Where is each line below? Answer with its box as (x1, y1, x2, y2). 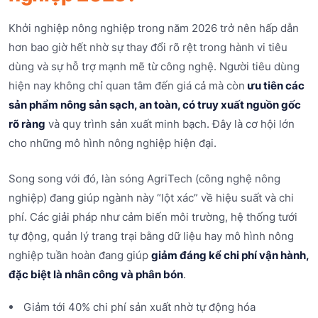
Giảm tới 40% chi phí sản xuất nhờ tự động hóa (23, 300, 256, 314)
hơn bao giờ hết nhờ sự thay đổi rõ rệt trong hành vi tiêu (9, 40, 287, 55)
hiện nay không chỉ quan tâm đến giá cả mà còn (9, 79, 245, 93)
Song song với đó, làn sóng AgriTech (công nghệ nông (9, 171, 280, 185)
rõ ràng (9, 117, 45, 131)
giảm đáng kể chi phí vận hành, (151, 248, 309, 262)
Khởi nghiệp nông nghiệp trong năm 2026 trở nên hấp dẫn (9, 21, 299, 35)
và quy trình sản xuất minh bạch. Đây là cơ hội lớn (45, 117, 295, 131)
